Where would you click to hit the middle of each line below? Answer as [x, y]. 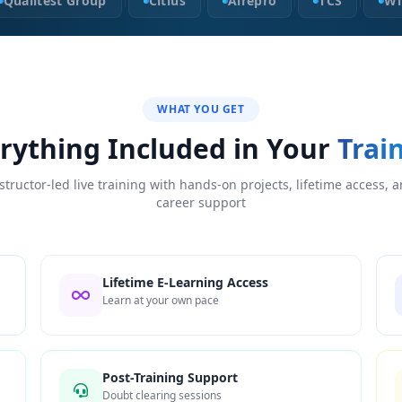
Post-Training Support [170, 377]
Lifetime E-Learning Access [186, 282]
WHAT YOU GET [201, 109]
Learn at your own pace [161, 300]
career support [201, 202]
